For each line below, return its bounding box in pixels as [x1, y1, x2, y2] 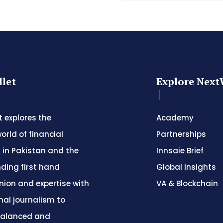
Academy [156, 112, 194, 123]
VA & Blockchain [156, 178, 218, 189]
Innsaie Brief [156, 145, 204, 156]
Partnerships [156, 129, 206, 140]
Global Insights [156, 162, 216, 173]
